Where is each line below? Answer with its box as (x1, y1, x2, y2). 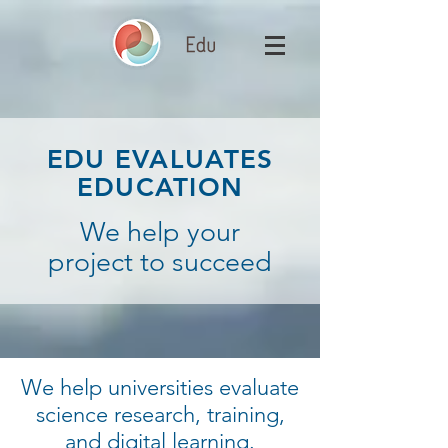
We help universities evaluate (21, 374, 299, 401)
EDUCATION (76, 172, 244, 203)
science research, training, (35, 401, 285, 428)
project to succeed (48, 246, 272, 278)
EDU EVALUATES (46, 144, 274, 175)
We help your (80, 216, 240, 248)
